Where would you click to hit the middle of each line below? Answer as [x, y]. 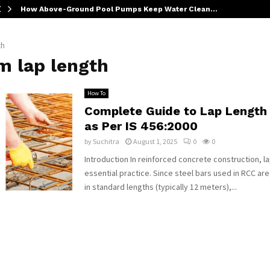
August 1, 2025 [155, 141]
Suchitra [106, 141]
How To [96, 93]
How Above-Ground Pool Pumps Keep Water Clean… [119, 9]
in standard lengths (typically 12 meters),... [160, 187]
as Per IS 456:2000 [141, 126]
